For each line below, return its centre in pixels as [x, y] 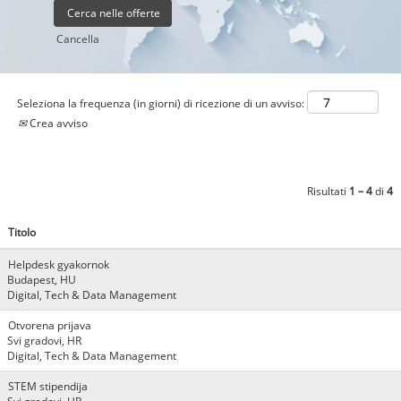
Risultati [328, 191]
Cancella [78, 39]
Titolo [22, 232]
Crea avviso [57, 123]
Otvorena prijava [50, 325]
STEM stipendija [48, 386]
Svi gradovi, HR [44, 340]
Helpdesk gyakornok [59, 264]
